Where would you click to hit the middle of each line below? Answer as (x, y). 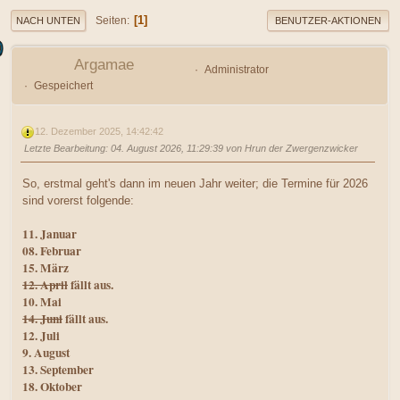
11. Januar (50, 233)
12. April (45, 284)
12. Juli (41, 335)
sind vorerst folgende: (78, 200)
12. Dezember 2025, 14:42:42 (99, 132)
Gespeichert (63, 86)
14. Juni (42, 318)
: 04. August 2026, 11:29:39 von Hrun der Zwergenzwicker (232, 149)
